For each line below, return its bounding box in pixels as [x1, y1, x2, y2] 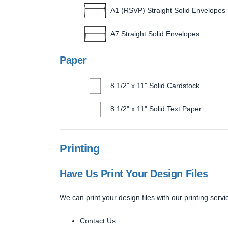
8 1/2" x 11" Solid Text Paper [110, 104, 202, 113]
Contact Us [80, 216, 116, 225]
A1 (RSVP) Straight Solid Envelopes [110, 6, 225, 14]
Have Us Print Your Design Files [60, 167, 208, 179]
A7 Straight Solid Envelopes [110, 29, 199, 38]
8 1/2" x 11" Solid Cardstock [110, 81, 199, 90]
